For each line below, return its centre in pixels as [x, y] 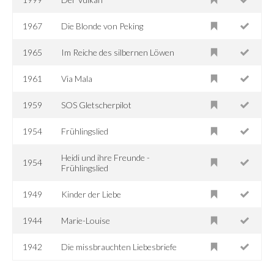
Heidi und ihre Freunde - [106, 157]
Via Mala [77, 78]
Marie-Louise [86, 220]
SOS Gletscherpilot [97, 105]
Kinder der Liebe [91, 194]
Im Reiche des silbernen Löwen [118, 52]
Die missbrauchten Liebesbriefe [119, 246]
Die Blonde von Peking [102, 26]
